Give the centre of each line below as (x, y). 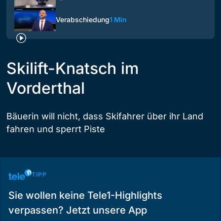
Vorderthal (46, 88)
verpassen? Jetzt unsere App (78, 210)
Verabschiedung (83, 19)
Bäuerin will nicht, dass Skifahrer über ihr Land (105, 116)
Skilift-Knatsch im (73, 69)
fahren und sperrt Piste (56, 129)
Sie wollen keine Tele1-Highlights (85, 196)
